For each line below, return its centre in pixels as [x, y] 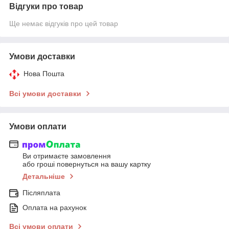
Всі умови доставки [45, 93]
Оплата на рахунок [54, 208]
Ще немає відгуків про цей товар [64, 23]
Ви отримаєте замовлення [67, 156]
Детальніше [44, 177]
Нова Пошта [44, 73]
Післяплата [41, 193]
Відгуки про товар [46, 6]
